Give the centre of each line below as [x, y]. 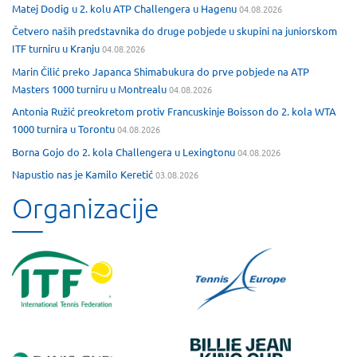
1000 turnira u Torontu [63, 129]
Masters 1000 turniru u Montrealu [89, 88]
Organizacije [86, 208]
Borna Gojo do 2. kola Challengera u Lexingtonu [124, 151]
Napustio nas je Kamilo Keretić [82, 175]
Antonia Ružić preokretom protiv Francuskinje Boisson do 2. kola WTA [174, 112]
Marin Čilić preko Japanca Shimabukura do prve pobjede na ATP [161, 71]
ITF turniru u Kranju [56, 49]
